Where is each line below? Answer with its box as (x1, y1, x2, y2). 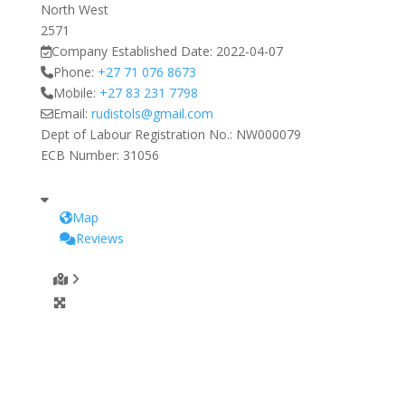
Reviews (75, 230, 124, 247)
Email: (52, 105, 91, 122)
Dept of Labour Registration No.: (40, 126, 236, 143)
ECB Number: (40, 146, 123, 164)
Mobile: (52, 84, 99, 101)
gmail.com (152, 105, 213, 122)
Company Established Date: (51, 42, 216, 60)
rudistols (90, 105, 141, 122)
